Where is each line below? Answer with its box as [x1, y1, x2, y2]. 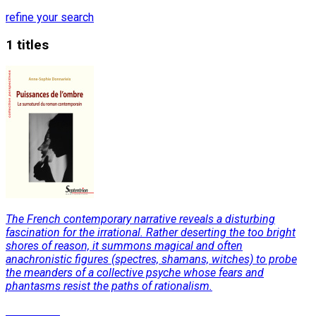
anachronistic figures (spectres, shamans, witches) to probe [6, 253, 297, 267]
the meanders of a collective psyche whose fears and [6, 266, 264, 280]
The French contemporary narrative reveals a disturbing [6, 212, 275, 226]
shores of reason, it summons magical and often [6, 239, 243, 253]
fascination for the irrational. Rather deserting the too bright [6, 226, 296, 240]
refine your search [6, 10, 94, 24]
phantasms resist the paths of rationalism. [6, 279, 212, 293]
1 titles [6, 37, 49, 53]
